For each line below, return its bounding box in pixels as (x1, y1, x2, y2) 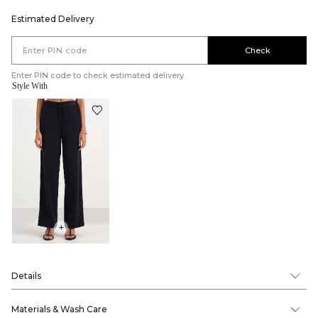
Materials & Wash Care (11, 304, 107, 315)
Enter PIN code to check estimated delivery (11, 70, 184, 80)
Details (11, 270, 41, 282)
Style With (12, 80, 48, 91)
